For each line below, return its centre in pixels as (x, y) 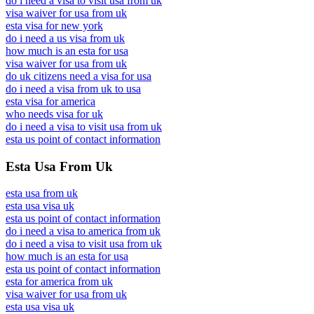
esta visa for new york (54, 25)
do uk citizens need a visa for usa (78, 76)
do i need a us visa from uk (65, 38)
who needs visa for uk (54, 114)
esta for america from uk (59, 282)
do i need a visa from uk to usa (73, 88)
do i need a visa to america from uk (83, 231)
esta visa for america (50, 101)
